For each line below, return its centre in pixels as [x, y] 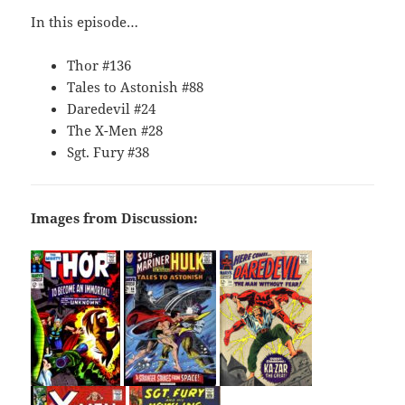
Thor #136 [99, 66]
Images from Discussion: [115, 218]
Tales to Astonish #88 [136, 87]
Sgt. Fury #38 [108, 152]
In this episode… [85, 22]
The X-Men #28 [115, 131]
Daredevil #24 [112, 109]
